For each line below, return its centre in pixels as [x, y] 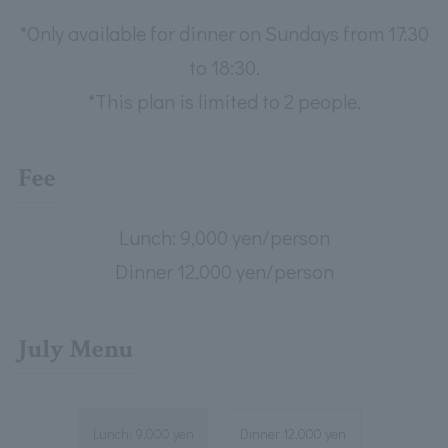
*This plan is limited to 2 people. [224, 101]
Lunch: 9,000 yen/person [224, 237]
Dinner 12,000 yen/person [224, 271]
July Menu [75, 348]
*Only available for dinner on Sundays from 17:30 [224, 33]
